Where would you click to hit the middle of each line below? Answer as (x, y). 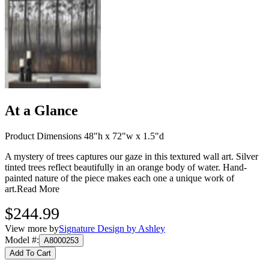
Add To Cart (30, 253)
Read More (38, 189)
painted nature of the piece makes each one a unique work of (119, 178)
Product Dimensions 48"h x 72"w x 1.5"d (84, 136)
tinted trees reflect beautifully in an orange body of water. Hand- (126, 168)
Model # (21, 240)
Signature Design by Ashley (112, 229)
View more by (32, 229)
